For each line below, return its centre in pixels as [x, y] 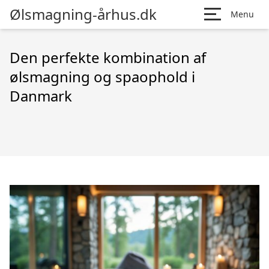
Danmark [41, 96]
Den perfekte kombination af [108, 57]
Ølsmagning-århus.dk [83, 14]
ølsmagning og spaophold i [102, 77]
